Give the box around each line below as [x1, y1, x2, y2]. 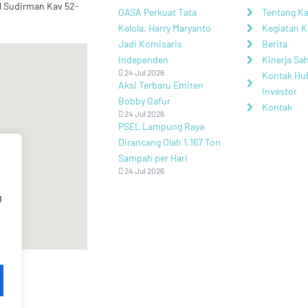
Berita [262, 38, 288, 50]
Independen [118, 54, 168, 66]
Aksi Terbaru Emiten [118, 79, 203, 91]
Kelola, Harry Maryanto [118, 22, 211, 34]
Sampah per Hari [118, 152, 188, 164]
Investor [262, 85, 298, 98]
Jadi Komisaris [118, 38, 182, 50]
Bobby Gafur [118, 95, 170, 107]
